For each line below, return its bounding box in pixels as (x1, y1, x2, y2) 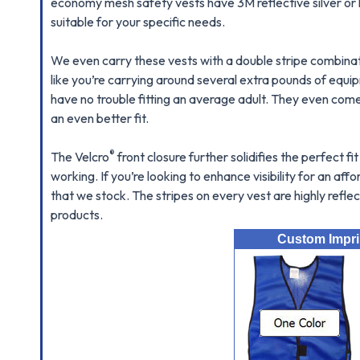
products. (51, 207, 104, 223)
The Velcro (51, 149, 110, 165)
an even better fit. (51, 110, 149, 126)
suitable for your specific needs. (51, 14, 226, 30)
